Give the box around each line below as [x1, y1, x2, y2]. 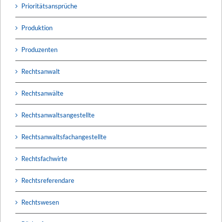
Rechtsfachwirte [21, 154, 67, 163]
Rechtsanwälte [21, 89, 63, 97]
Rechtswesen [21, 198, 59, 206]
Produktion [21, 23, 53, 32]
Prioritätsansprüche [21, 1, 77, 10]
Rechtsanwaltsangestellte [21, 111, 95, 119]
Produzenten [21, 45, 57, 54]
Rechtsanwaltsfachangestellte [21, 132, 107, 141]
